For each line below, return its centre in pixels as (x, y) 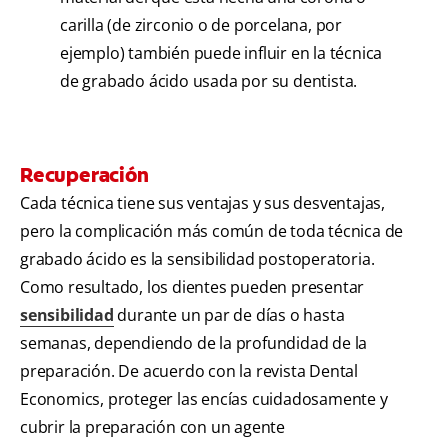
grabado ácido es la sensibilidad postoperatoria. (197, 259)
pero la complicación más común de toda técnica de (212, 231)
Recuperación (84, 175)
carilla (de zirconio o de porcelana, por (201, 25)
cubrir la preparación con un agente (153, 427)
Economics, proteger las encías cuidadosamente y (204, 399)
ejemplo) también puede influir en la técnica (221, 53)
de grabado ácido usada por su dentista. (209, 81)
